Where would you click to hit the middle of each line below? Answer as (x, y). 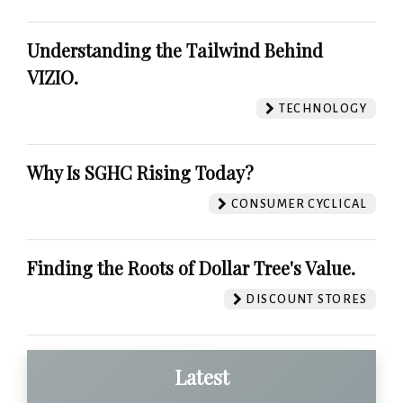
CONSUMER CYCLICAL (297, 203)
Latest (201, 376)
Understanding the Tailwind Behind (175, 49)
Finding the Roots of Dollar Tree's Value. (191, 267)
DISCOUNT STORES (304, 299)
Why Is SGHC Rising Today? (140, 172)
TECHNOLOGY (321, 108)
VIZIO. (53, 76)
